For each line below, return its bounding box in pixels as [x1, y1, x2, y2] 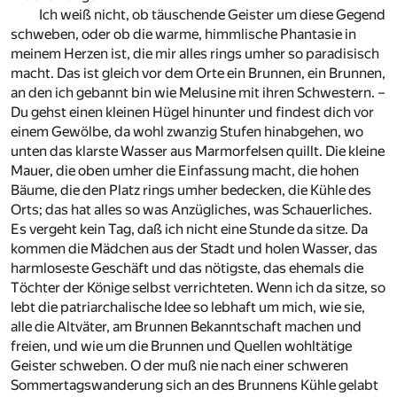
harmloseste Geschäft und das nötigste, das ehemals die [11, 260, 363, 277]
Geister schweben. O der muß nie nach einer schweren [11, 357, 348, 375]
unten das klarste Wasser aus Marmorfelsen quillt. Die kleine [11, 143, 385, 160]
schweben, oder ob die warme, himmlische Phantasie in [11, 26, 356, 43]
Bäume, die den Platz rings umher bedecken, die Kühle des [11, 182, 371, 199]
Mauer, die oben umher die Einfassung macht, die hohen [11, 162, 359, 180]
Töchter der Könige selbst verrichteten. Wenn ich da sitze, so [11, 279, 385, 297]
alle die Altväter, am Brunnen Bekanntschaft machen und [11, 318, 362, 336]
